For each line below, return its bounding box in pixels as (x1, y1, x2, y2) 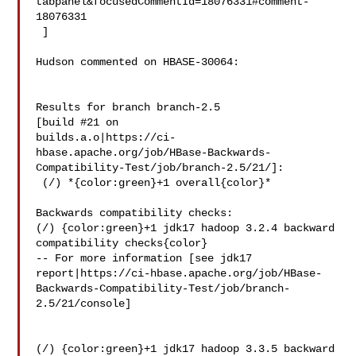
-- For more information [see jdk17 (36, 252, 259, 265)
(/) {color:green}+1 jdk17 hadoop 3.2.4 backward (36, 222, 335, 234)
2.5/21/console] (36, 297, 132, 310)
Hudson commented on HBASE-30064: (36, 56, 240, 68)
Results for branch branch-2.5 (36, 101, 221, 114)
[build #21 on (36, 116, 126, 129)
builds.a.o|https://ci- (36, 131, 176, 144)
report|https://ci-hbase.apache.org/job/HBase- (36, 267, 323, 280)
